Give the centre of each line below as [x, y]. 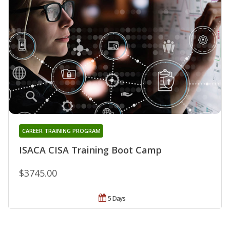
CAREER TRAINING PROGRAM [61, 130]
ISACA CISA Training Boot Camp [90, 150]
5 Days [117, 198]
